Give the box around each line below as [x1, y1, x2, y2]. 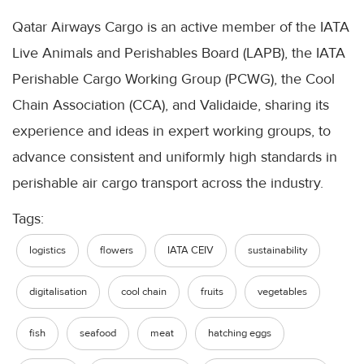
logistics [29, 244, 66, 258]
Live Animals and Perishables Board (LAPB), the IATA [12, 44, 345, 63]
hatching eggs [208, 327, 271, 340]
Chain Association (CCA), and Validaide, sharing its [12, 96, 329, 115]
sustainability [248, 244, 307, 258]
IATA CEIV [167, 244, 214, 258]
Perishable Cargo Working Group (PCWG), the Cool [12, 70, 335, 89]
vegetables [258, 285, 307, 299]
